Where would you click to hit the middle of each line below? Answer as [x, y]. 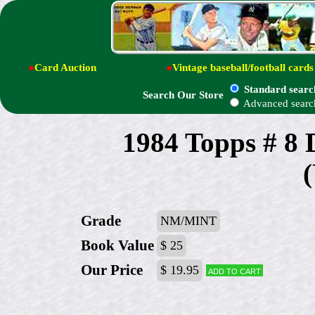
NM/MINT [188, 221]
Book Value [117, 246]
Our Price [112, 270]
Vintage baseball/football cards [243, 67]
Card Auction [65, 67]
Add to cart [235, 271]
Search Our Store [183, 95]
